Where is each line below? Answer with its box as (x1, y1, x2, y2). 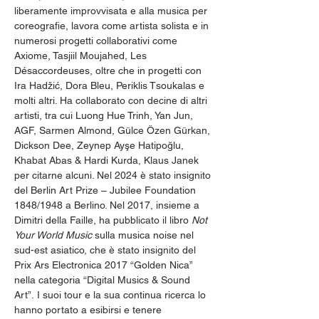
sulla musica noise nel (92, 229, 197, 241)
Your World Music (14, 229, 92, 241)
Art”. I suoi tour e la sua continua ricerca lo (14, 289, 209, 300)
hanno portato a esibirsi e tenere (14, 304, 164, 315)
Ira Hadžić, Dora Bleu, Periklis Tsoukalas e (14, 80, 207, 91)
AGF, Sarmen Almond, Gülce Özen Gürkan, (14, 125, 213, 136)
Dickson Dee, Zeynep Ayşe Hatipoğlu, (14, 140, 187, 151)
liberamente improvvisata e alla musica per (14, 5, 210, 16)
